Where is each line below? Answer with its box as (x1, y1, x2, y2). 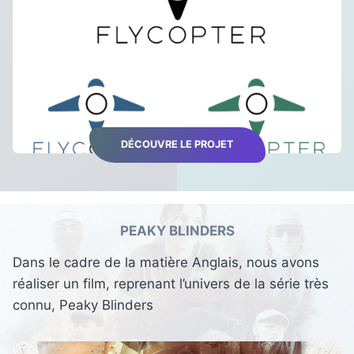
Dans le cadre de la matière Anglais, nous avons (13, 254, 319, 271)
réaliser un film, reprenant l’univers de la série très (13, 276, 329, 292)
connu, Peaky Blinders (13, 297, 153, 314)
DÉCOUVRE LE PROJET (120, 138, 234, 151)
